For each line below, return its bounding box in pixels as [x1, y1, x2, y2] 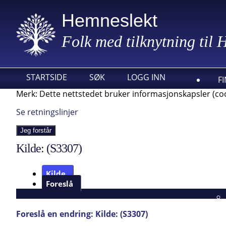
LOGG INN [127, 72, 165, 83]
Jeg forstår [20, 127, 51, 134]
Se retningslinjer [16, 106, 78, 118]
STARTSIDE [26, 72, 67, 83]
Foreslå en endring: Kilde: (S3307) [16, 208, 148, 219]
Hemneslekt [62, 10, 157, 31]
